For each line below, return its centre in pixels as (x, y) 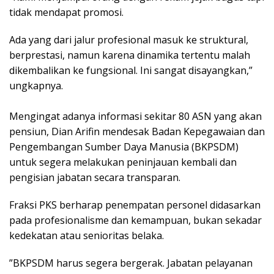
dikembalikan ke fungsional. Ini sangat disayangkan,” (131, 70)
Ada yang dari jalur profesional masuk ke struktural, (129, 39)
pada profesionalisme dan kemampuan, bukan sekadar (135, 220)
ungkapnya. (36, 85)
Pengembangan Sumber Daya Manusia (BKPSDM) (124, 146)
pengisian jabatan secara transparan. (95, 177)
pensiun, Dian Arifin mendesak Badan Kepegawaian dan (137, 131)
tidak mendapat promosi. (66, 12)
